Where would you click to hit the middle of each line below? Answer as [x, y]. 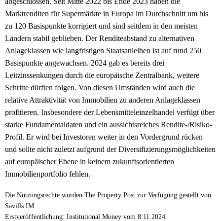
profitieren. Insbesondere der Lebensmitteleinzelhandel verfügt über [110, 112]
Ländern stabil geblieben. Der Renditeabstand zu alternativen [100, 38]
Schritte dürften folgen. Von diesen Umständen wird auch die [100, 88]
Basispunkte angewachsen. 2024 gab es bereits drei [85, 63]
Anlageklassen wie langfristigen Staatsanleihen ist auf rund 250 [103, 51]
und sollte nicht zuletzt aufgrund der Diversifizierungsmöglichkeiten [110, 149]
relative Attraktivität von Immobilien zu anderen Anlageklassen [103, 100]
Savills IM [19, 206]
